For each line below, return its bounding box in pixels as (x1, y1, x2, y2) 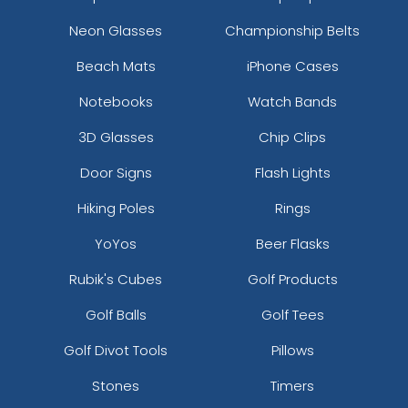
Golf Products (247, 269, 338, 289)
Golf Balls (85, 304, 147, 324)
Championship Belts (225, 20, 360, 40)
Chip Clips (259, 127, 326, 147)
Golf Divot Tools (64, 340, 168, 360)
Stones (92, 375, 139, 395)
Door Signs (79, 162, 152, 182)
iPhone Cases (246, 56, 339, 76)
